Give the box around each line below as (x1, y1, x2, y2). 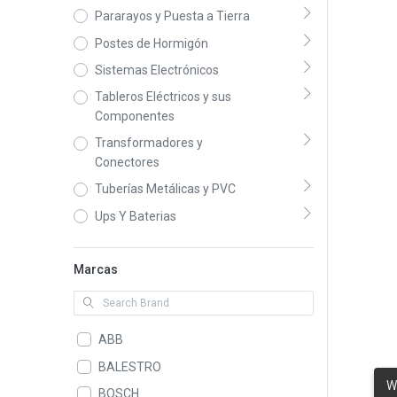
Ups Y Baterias (94, 208, 176, 223)
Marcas (73, 262, 118, 277)
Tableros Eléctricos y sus (94, 90, 231, 105)
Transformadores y (94, 136, 203, 151)
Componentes (94, 109, 175, 124)
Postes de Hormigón (94, 35, 208, 51)
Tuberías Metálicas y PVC (94, 182, 236, 197)
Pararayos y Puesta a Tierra (94, 9, 250, 24)
